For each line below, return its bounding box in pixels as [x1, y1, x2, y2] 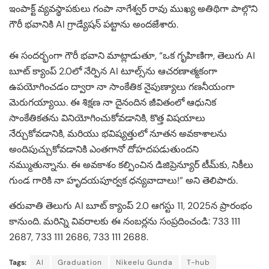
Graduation [58, 257, 102, 267]
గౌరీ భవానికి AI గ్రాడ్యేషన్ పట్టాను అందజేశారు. [9, 17, 178, 31]
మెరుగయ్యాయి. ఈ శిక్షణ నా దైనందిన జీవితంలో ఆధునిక [9, 95, 216, 109]
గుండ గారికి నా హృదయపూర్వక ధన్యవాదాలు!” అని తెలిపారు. [9, 174, 238, 187]
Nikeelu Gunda [116, 257, 173, 267]
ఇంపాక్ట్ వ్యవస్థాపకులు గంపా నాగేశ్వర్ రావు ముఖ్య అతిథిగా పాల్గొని [9, 2, 258, 15]
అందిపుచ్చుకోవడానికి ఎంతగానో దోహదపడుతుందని [9, 142, 199, 156]
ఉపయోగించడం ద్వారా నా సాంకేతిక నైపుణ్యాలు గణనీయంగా [9, 80, 235, 93]
